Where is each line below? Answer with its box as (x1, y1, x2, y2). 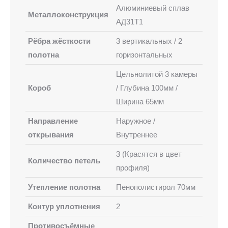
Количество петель (28, 156, 100, 165)
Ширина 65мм (116, 97, 164, 106)
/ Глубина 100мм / (116, 83, 178, 92)
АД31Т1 (116, 17, 143, 26)
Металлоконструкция (28, 10, 108, 19)
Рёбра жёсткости (28, 36, 91, 45)
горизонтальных (116, 50, 173, 59)
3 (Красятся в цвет (116, 149, 182, 158)
